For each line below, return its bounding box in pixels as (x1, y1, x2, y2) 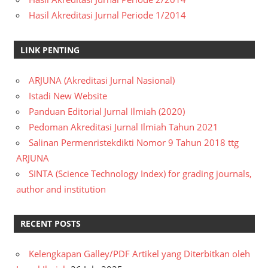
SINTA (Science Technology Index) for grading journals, (29, 167, 252, 179)
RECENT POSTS (20, 218, 81, 230)
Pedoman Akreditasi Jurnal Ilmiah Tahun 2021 (29, 120, 218, 133)
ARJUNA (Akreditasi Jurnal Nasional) (29, 74, 175, 86)
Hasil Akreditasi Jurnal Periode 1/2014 (29, 9, 186, 22)
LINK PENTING (20, 44, 80, 56)
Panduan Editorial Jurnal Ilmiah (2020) (29, 105, 185, 117)
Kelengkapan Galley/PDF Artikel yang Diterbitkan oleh (29, 248, 250, 260)
